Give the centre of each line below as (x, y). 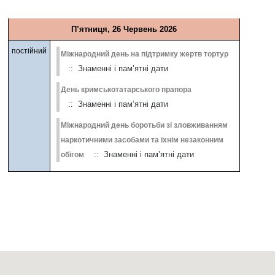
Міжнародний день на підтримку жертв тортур (145, 54)
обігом (73, 155)
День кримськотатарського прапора (126, 90)
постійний (29, 51)
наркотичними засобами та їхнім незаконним (142, 140)
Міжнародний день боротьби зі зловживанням (145, 126)
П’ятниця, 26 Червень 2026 (124, 29)
